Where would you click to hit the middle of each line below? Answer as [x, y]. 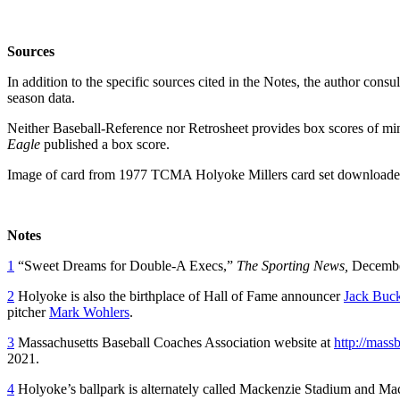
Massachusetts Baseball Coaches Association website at [174, 342]
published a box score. [105, 144]
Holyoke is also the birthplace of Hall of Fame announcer [179, 296]
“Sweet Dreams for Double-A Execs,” [125, 265]
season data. [41, 97]
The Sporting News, [292, 265]
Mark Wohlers [89, 312]
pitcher [28, 312]
